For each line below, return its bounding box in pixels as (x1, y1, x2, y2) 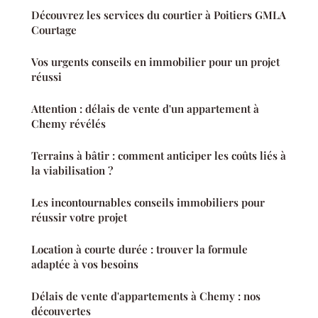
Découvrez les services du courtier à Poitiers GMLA (31, 7, 286, 22)
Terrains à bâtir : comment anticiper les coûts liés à (31, 148, 286, 163)
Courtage (31, 22, 77, 37)
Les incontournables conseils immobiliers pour (31, 194, 265, 209)
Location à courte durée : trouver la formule (31, 241, 248, 256)
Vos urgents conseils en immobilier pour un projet (31, 54, 280, 69)
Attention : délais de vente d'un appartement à (31, 101, 259, 116)
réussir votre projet (31, 209, 127, 224)
